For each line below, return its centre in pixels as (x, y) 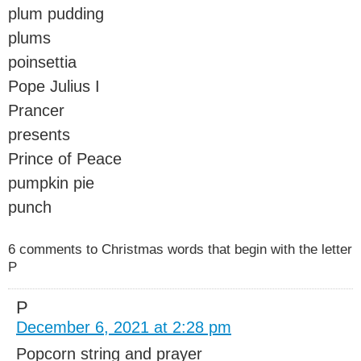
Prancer (36, 110)
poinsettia (42, 62)
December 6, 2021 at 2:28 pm (124, 327)
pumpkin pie (51, 183)
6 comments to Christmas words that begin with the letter (180, 249)
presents (39, 134)
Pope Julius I (54, 86)
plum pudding (56, 13)
